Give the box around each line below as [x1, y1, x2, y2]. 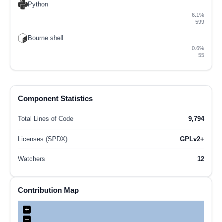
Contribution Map [18, 185, 79, 194]
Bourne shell [28, 34, 63, 42]
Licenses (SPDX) [18, 135, 67, 143]
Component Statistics [18, 94, 93, 103]
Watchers [18, 155, 45, 163]
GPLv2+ [180, 135, 204, 143]
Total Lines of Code [18, 115, 73, 123]
